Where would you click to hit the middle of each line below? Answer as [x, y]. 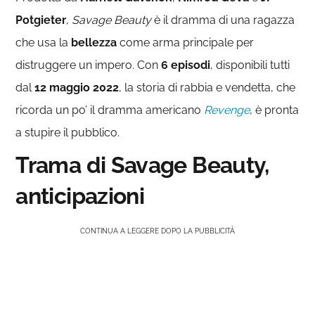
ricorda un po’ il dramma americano [110, 110]
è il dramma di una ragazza [223, 20]
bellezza [94, 43]
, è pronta [275, 110]
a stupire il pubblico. [68, 133]
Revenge [227, 110]
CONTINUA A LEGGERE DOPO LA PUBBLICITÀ [157, 231]
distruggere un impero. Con [89, 65]
